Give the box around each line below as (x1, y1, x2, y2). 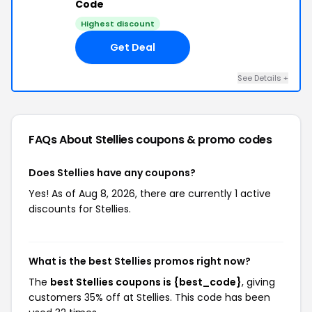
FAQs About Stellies (29, 132, 136, 148)
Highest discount (81, 18, 155, 29)
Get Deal (110, 40, 155, 54)
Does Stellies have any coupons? (29, 166, 196, 180)
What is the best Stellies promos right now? (29, 254, 251, 268)
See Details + (237, 72, 288, 84)
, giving (242, 275, 275, 289)
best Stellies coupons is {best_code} (50, 275, 242, 289)
